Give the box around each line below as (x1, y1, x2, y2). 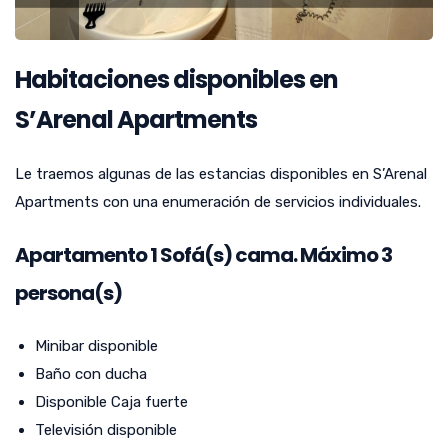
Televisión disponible (35, 421, 177, 440)
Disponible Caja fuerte (35, 393, 188, 412)
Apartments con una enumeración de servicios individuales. (15, 193, 421, 212)
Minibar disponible (35, 337, 158, 356)
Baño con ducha (35, 365, 147, 384)
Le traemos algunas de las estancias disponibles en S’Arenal (15, 165, 427, 184)
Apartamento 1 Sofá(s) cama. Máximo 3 (15, 241, 392, 270)
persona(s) (15, 279, 122, 308)
